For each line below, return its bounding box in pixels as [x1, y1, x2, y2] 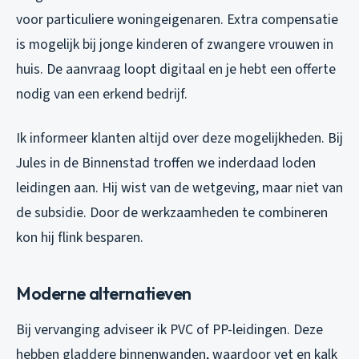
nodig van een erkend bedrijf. [16, 83, 188, 104]
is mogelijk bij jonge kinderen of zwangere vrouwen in [16, 34, 333, 54]
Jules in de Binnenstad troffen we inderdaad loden [16, 152, 316, 173]
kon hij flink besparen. [16, 227, 143, 248]
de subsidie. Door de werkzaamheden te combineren [16, 202, 328, 223]
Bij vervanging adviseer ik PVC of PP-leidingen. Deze [16, 319, 323, 340]
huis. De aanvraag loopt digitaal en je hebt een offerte [16, 58, 336, 79]
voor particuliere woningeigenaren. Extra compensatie [16, 9, 338, 30]
